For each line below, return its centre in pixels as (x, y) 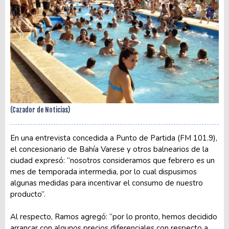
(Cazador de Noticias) (40, 110)
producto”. (28, 194)
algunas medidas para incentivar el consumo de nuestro (107, 183)
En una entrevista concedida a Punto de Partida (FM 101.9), (114, 138)
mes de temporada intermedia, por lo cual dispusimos (104, 172)
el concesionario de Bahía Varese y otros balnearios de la (109, 150)
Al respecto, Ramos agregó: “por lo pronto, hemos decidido (114, 217)
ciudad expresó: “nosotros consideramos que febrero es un (112, 161)
